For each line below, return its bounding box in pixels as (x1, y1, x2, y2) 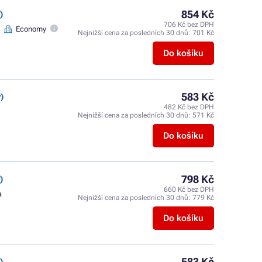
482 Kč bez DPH (164, 103, 214, 111)
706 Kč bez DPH (164, 20, 214, 29)
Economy (16, 25, 47, 33)
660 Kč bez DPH (164, 185, 214, 194)
